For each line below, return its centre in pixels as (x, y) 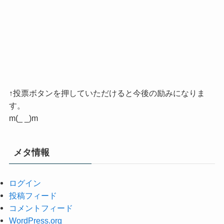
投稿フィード (33, 196)
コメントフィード (41, 208)
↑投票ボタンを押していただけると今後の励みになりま (107, 93)
